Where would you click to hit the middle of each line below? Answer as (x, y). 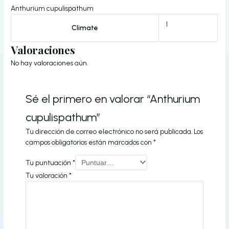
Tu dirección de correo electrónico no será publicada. (109, 132)
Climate (85, 28)
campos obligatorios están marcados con (90, 142)
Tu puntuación (49, 162)
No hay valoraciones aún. (50, 63)
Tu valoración (48, 176)
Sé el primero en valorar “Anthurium (113, 99)
